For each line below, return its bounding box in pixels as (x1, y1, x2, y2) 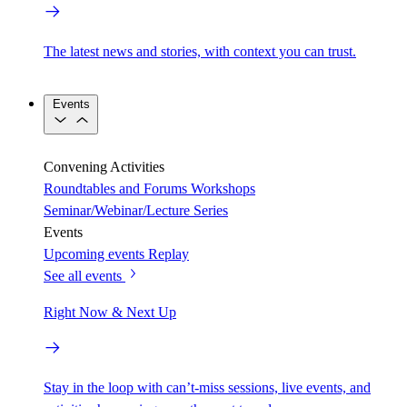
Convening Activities (44, 159, 164, 175)
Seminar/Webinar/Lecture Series (44, 203, 228, 219)
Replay (148, 246, 189, 263)
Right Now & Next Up (44, 304, 176, 321)
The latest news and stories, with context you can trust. (44, 44, 356, 60)
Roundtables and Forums (44, 181, 187, 197)
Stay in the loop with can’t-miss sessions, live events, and (44, 380, 371, 396)
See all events (44, 268, 122, 284)
